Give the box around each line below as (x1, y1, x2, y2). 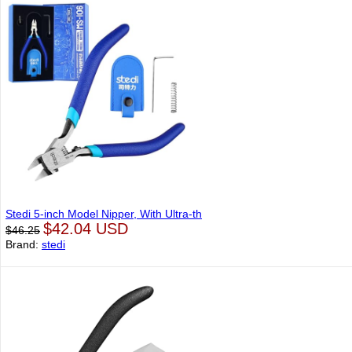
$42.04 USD (43, 220, 128, 237)
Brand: (5, 238, 42, 251)
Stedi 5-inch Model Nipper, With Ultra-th (5, 207, 202, 220)
